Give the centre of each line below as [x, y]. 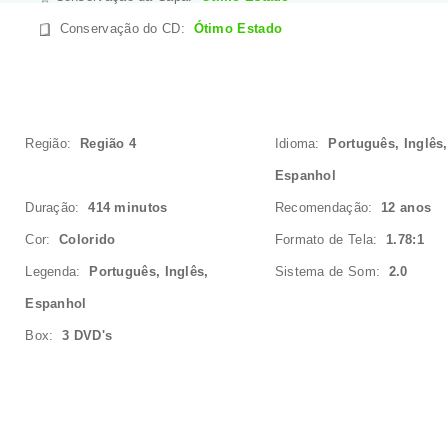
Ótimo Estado [238, 28]
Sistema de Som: [331, 271]
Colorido [87, 239]
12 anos [406, 207]
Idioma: [301, 143]
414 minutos [128, 207]
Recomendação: [328, 207]
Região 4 [108, 143]
